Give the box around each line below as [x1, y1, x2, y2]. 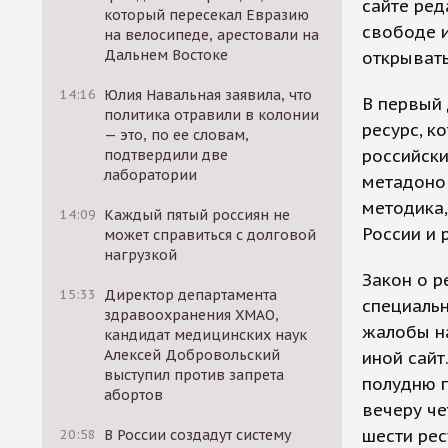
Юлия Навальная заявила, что [104, 86, 313, 104]
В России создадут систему [104, 426, 292, 444]
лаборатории [104, 166, 198, 184]
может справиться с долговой [104, 226, 317, 244]
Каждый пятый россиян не [104, 206, 291, 224]
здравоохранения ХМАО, [104, 306, 280, 324]
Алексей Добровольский [104, 346, 281, 364]
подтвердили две [104, 146, 229, 164]
